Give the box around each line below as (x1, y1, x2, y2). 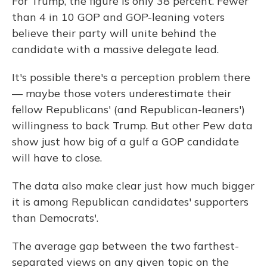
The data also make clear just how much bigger (12, 179, 254, 193)
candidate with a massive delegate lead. (12, 42, 219, 57)
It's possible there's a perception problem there (12, 70, 250, 85)
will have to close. (12, 151, 102, 165)
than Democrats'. (12, 211, 98, 225)
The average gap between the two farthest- (12, 239, 239, 253)
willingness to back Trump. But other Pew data (12, 119, 253, 133)
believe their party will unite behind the (12, 26, 216, 41)
